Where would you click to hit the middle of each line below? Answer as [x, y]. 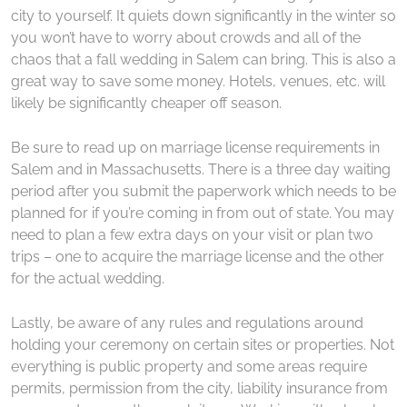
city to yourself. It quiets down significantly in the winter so [203, 15]
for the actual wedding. [88, 278]
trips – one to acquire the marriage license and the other [198, 256]
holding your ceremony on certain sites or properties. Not [203, 344]
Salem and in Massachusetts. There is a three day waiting [201, 169]
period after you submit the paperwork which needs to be [203, 191]
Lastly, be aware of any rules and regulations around [187, 323]
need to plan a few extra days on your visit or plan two [192, 234]
